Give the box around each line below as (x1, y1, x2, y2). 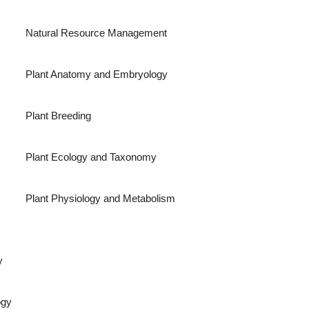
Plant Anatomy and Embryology (26, 68, 168, 80)
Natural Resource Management (26, 27, 168, 39)
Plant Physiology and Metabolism (26, 192, 176, 204)
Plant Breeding (26, 110, 92, 121)
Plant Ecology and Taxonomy (26, 151, 157, 163)
